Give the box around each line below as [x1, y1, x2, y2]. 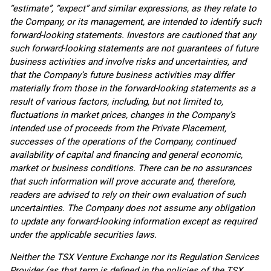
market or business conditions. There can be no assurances [10, 163, 252, 174]
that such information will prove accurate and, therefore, [10, 176, 235, 187]
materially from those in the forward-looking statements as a [10, 83, 255, 94]
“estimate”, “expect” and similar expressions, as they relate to [10, 3, 256, 14]
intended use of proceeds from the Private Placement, [10, 123, 226, 134]
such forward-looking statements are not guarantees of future [10, 43, 258, 54]
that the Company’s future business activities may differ [10, 70, 234, 80]
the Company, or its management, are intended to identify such [10, 16, 261, 27]
